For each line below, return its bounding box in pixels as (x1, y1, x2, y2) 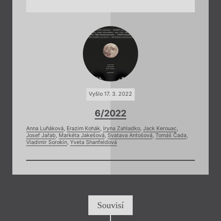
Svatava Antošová (108, 132, 152, 139)
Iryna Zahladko (103, 125, 140, 132)
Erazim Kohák (67, 125, 100, 132)
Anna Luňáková (26, 125, 64, 132)
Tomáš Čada (155, 132, 186, 139)
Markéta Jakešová (59, 132, 105, 139)
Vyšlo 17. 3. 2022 (89, 91, 132, 98)
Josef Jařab (26, 132, 56, 139)
